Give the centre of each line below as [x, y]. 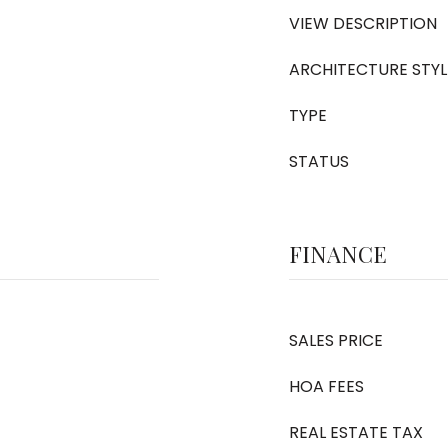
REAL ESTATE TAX [356, 432]
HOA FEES [326, 386]
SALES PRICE [336, 340]
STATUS [319, 161]
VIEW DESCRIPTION [363, 23]
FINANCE [338, 254]
